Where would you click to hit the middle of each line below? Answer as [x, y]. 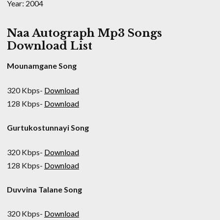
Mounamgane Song [42, 66]
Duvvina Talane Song [44, 189]
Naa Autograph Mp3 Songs [84, 33]
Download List [50, 46]
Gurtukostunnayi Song [48, 128]
